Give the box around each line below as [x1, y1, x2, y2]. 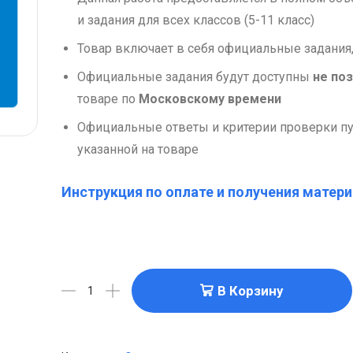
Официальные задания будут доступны [76, 69, 313, 85]
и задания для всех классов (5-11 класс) [76, 13, 314, 28]
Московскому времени [138, 91, 281, 107]
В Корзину [217, 282, 284, 299]
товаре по [76, 91, 139, 107]
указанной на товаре [76, 142, 199, 158]
